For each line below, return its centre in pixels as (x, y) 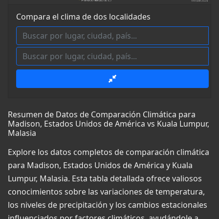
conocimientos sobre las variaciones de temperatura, (106, 192)
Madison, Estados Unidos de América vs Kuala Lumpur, (109, 124)
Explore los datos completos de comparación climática (109, 152)
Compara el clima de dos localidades (83, 17)
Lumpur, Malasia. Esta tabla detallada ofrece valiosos (105, 179)
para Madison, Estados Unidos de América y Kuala (100, 165)
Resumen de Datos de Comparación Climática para (102, 115)
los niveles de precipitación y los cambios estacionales (108, 205)
